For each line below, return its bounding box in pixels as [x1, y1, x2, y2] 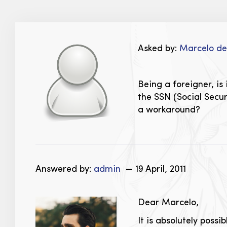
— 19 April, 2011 [123, 164, 186, 174]
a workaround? [138, 105, 200, 115]
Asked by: [138, 44, 179, 54]
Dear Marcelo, [138, 198, 199, 208]
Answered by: [35, 164, 94, 174]
